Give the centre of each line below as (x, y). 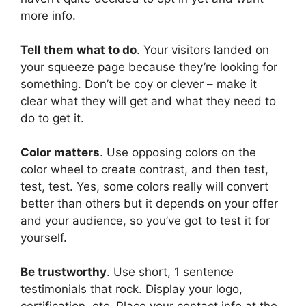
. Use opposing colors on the (178, 152)
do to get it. (52, 118)
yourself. (44, 237)
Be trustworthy (64, 272)
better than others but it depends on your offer (149, 203)
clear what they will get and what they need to (148, 101)
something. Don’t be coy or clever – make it (139, 84)
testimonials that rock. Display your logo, (131, 289)
